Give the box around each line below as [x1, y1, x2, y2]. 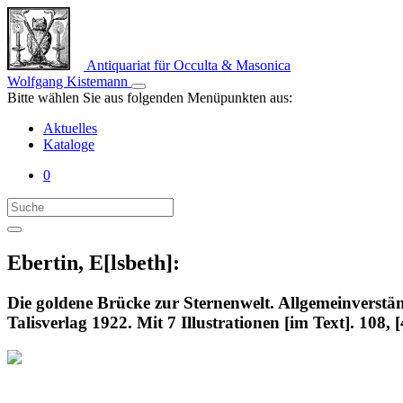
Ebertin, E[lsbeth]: [7, 250, 180, 274]
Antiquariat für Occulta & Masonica [84, 58, 291, 73]
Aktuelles [43, 121, 97, 136]
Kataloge [43, 137, 94, 152]
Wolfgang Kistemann [7, 74, 131, 89]
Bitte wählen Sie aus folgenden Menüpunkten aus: [7, 90, 292, 105]
